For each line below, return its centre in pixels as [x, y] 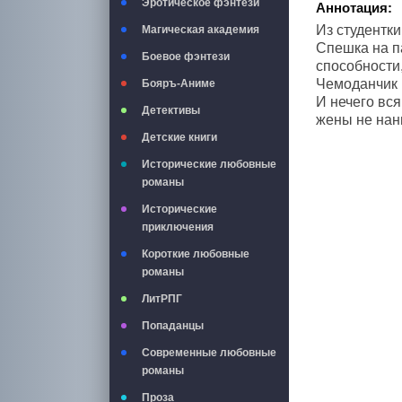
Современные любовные [209, 353]
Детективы [171, 110]
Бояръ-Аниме [179, 83]
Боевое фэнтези [186, 57]
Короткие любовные [196, 254]
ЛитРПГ [162, 299]
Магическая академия [201, 30]
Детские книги [179, 137]
